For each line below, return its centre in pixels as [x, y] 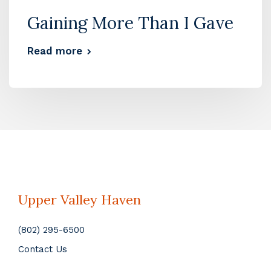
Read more [55, 51]
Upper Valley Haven [80, 199]
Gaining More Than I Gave [130, 23]
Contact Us [43, 249]
